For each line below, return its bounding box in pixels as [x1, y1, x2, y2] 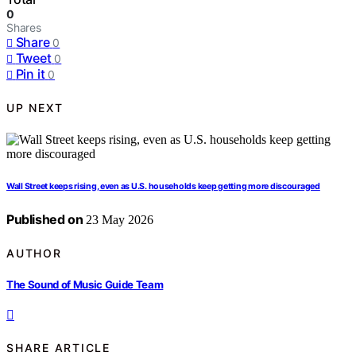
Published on [6, 211, 83, 228]
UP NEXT [6, 100, 64, 114]
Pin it [15, 66, 45, 83]
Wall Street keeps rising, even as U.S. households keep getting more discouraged [6, 181, 320, 192]
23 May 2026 [83, 213, 154, 227]
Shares [6, 21, 41, 35]
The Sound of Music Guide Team [6, 277, 164, 291]
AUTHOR [6, 246, 62, 260]
